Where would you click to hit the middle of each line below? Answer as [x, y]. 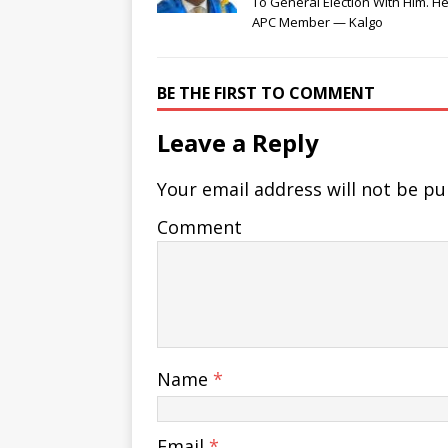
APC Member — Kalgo [317, 22]
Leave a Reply [238, 143]
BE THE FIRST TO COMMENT [266, 93]
